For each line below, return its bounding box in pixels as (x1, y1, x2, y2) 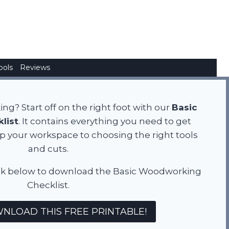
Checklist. (27, 179, 70, 190)
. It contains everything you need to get (18, 116, 191, 126)
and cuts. (28, 143, 68, 154)
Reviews (19, 63, 50, 73)
